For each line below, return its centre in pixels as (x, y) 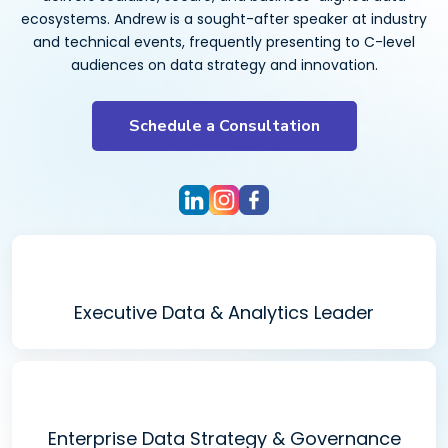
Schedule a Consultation (224, 126)
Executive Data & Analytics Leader (224, 312)
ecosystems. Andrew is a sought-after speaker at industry (224, 19)
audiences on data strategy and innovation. (224, 65)
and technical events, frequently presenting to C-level (224, 42)
